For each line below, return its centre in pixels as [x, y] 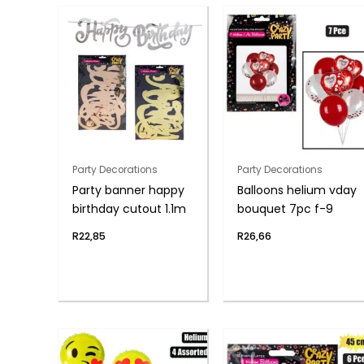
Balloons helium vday [297, 190]
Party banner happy [128, 190]
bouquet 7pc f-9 [286, 208]
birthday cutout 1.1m [129, 208]
